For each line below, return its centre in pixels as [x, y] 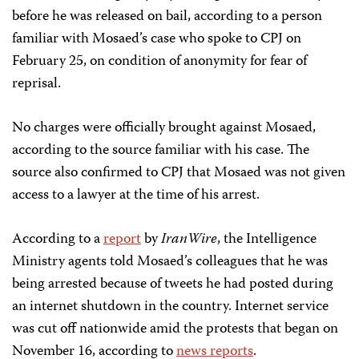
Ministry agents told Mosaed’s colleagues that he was [170, 262]
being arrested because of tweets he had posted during [173, 284]
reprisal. [36, 84]
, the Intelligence [267, 240]
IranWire [189, 240]
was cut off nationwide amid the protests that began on [175, 329]
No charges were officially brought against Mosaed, [164, 128]
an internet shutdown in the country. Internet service [170, 307]
